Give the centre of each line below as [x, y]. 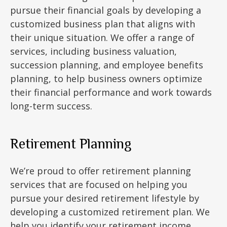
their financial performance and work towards [111, 92]
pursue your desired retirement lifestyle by [105, 198]
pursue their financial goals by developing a [106, 10]
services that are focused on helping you [99, 184]
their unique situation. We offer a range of [102, 37]
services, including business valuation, [93, 51]
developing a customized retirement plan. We [110, 212]
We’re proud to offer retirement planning [101, 171]
